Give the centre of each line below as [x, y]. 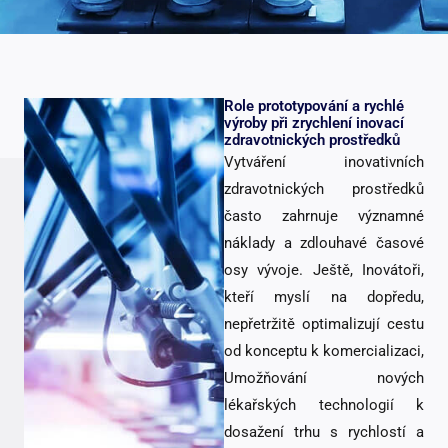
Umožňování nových [324, 377]
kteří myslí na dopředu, [324, 296]
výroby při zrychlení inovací [314, 122]
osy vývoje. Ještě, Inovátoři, [324, 269]
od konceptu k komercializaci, [324, 350]
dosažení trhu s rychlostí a [324, 431]
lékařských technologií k [324, 404]
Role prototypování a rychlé [314, 105]
